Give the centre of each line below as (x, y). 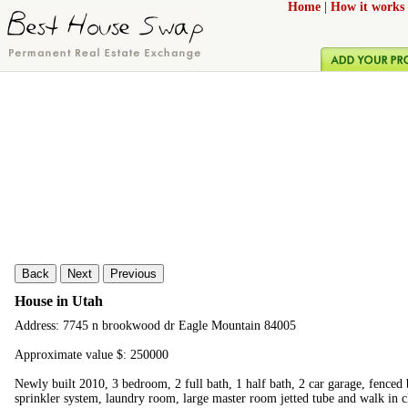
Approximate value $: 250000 (92, 355)
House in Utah (59, 301)
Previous (133, 274)
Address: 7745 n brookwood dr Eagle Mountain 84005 (155, 326)
